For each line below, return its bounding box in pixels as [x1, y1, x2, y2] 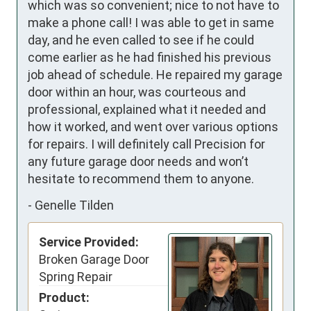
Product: [39, 290, 90, 305]
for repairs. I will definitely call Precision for [28, 137, 265, 152]
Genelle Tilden [35, 197, 114, 212]
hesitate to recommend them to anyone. [28, 171, 254, 187]
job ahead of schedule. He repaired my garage [28, 67, 283, 83]
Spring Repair [39, 269, 112, 285]
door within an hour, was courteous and [28, 85, 246, 100]
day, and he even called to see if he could [28, 33, 254, 48]
